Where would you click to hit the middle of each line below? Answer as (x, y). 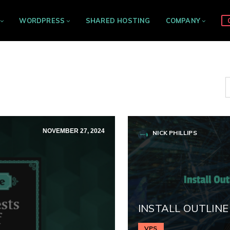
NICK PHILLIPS (174, 133)
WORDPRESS (42, 20)
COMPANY (183, 20)
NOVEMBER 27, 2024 (74, 131)
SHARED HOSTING (118, 20)
